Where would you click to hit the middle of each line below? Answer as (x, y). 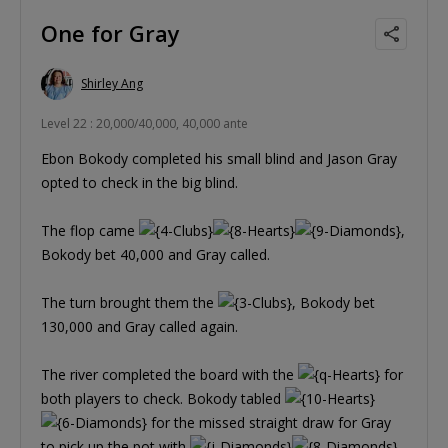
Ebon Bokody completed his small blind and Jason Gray (219, 158)
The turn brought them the (129, 302)
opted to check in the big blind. (139, 182)
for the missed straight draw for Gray (269, 422)
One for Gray (110, 32)
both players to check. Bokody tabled (163, 398)
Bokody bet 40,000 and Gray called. (155, 254)
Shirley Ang (112, 84)
